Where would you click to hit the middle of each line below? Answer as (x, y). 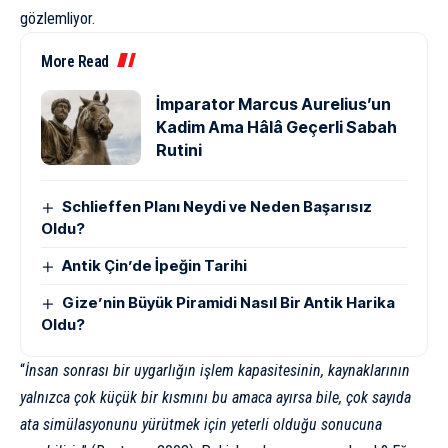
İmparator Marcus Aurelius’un (273, 103)
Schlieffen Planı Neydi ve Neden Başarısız (217, 206)
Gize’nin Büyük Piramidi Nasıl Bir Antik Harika (229, 302)
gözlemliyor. (57, 18)
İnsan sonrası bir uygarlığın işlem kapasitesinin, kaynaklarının (217, 370)
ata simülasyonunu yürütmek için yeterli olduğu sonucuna (201, 424)
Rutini (179, 149)
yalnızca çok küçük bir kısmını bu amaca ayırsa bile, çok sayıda (215, 397)
